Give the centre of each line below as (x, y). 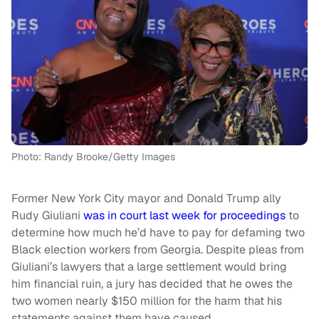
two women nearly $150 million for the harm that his (147, 301)
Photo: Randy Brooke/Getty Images (93, 157)
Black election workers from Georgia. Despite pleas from (158, 250)
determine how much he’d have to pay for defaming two (158, 233)
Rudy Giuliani (47, 216)
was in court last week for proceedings (184, 216)
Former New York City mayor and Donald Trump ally (146, 199)
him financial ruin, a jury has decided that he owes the (152, 284)
